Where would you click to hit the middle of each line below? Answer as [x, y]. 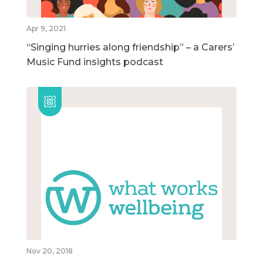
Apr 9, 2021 [46, 29]
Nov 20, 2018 [50, 251]
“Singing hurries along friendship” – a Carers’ [130, 48]
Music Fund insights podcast [95, 62]
